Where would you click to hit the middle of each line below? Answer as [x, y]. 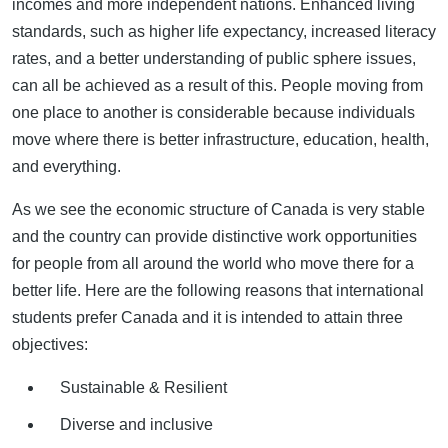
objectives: [50, 344]
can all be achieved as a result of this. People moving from [217, 85]
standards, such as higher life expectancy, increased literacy [224, 31]
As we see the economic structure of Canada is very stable [218, 209]
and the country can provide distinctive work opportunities [214, 236]
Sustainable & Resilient [143, 387]
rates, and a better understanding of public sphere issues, [214, 58]
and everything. [66, 166]
